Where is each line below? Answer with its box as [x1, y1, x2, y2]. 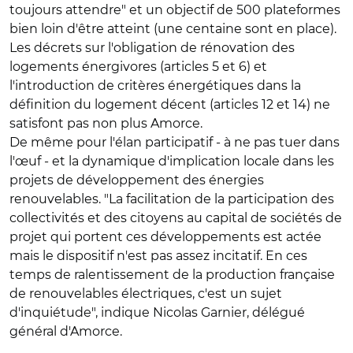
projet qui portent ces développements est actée [9, 229, 321, 244]
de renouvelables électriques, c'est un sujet [9, 286, 282, 301]
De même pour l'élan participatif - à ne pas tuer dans [9, 135, 340, 150]
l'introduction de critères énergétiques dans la [9, 78, 301, 93]
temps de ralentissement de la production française [9, 267, 335, 282]
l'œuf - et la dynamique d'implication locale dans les [9, 154, 334, 169]
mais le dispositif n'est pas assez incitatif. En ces [9, 248, 307, 263]
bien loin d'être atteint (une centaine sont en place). [9, 21, 336, 36]
